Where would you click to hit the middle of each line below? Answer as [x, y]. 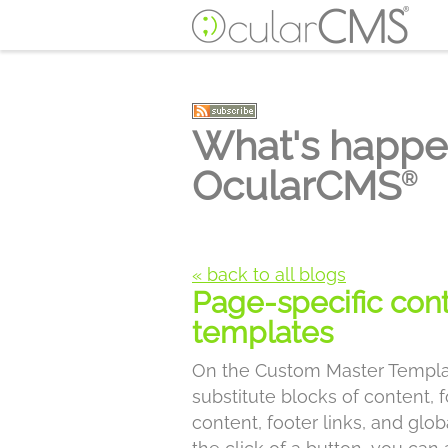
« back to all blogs [269, 274]
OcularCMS [296, 185]
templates [262, 332]
